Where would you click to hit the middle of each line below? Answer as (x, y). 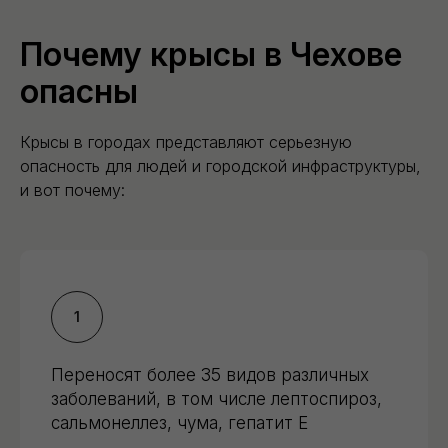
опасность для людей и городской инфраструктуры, (220, 166)
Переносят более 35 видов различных (210, 375)
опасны (79, 92)
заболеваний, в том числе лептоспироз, (216, 399)
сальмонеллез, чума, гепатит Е (179, 423)
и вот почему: (72, 190)
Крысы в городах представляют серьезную (186, 142)
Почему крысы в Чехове (211, 55)
